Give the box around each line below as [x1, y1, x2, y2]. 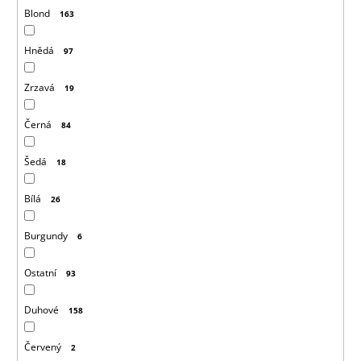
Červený [23, 340, 61, 355]
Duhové [23, 303, 59, 317]
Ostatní [23, 266, 56, 280]
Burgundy [23, 229, 68, 243]
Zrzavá [23, 81, 55, 95]
